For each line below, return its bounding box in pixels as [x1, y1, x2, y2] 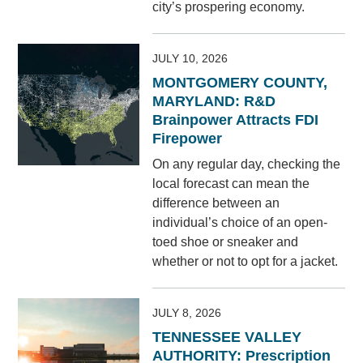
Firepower [152, 130, 223, 147]
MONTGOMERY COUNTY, [152, 75, 328, 92]
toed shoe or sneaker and [152, 235, 299, 250]
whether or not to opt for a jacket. [152, 254, 339, 269]
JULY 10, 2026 [152, 52, 228, 66]
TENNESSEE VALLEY [152, 329, 302, 346]
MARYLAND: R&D [152, 93, 276, 110]
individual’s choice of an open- [152, 216, 328, 230]
